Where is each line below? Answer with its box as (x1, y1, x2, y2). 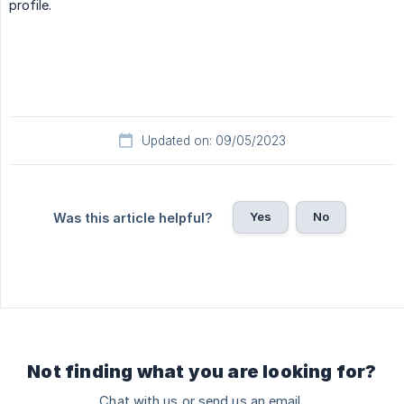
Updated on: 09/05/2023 (142, 133, 286, 149)
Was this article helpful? (52, 210, 213, 226)
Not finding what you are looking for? (27, 361, 377, 383)
